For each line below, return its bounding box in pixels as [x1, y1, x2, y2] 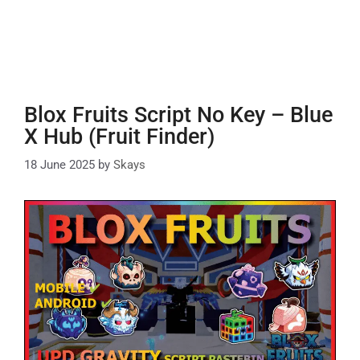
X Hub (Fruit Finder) [24, 124, 215, 149]
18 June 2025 [24, 157, 95, 172]
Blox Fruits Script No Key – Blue [24, 102, 333, 128]
